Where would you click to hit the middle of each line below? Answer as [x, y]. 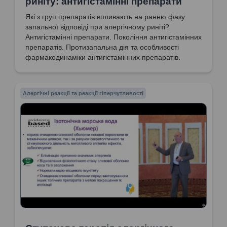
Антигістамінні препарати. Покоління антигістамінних [113, 37]
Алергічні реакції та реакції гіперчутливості [83, 93]
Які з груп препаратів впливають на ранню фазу [105, 17]
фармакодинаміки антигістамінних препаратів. [103, 58]
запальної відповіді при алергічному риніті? [97, 27]
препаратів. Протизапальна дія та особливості [102, 47]
